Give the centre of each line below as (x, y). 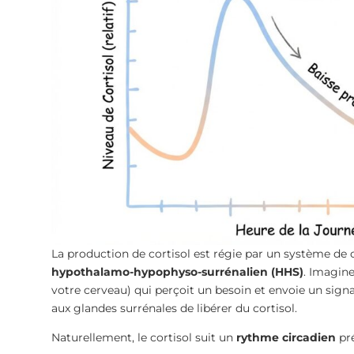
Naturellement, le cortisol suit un (143, 338)
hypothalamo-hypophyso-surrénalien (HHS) (177, 272)
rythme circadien (286, 338)
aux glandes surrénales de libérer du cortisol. (174, 309)
